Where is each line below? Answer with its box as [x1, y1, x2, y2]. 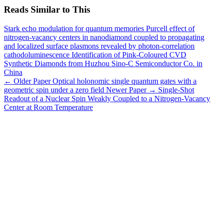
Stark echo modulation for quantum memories [4, 24, 144, 33]
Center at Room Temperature [4, 103, 93, 111]
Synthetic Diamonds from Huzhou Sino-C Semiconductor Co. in [4, 59, 202, 68]
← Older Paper [4, 76, 51, 85]
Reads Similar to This [4, 4, 90, 15]
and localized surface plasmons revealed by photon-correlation [4, 41, 195, 50]
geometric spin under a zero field [4, 85, 104, 94]
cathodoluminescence [4, 50, 70, 59]
